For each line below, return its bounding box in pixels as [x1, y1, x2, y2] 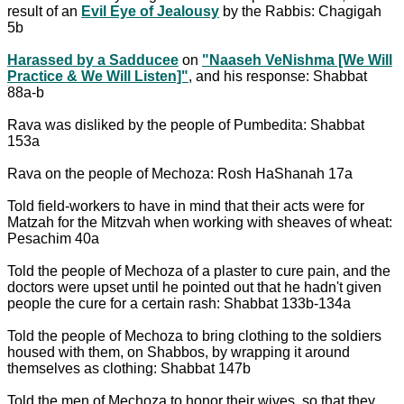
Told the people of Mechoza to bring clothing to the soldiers [7, 327, 381, 344]
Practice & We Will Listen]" [7, 68, 188, 84]
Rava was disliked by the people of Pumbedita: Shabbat [7, 116, 364, 133]
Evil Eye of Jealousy [81, 3, 219, 19]
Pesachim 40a [7, 230, 99, 246]
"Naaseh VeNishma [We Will [202, 51, 392, 68]
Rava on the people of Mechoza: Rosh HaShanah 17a [7, 165, 353, 181]
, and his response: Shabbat [188, 68, 367, 84]
